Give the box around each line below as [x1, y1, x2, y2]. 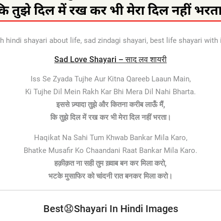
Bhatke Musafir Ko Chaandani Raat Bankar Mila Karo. [24, 146, 197, 155]
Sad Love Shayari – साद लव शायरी [54, 55, 167, 64]
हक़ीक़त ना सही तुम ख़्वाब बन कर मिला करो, [54, 159, 167, 168]
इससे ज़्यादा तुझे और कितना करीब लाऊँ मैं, [56, 100, 165, 109]
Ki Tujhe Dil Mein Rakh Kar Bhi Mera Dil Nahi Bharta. [25, 87, 196, 96]
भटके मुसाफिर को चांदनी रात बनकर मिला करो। [48, 172, 173, 181]
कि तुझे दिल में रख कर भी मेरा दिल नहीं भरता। [50, 113, 171, 122]
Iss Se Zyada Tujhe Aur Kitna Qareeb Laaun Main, [30, 74, 191, 83]
